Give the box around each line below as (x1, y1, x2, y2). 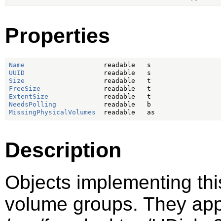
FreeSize (8, 85, 40, 93)
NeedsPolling (8, 101, 56, 109)
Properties (5, 23, 110, 47)
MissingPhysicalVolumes (8, 109, 96, 116)
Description (5, 138, 121, 162)
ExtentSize (8, 93, 48, 101)
